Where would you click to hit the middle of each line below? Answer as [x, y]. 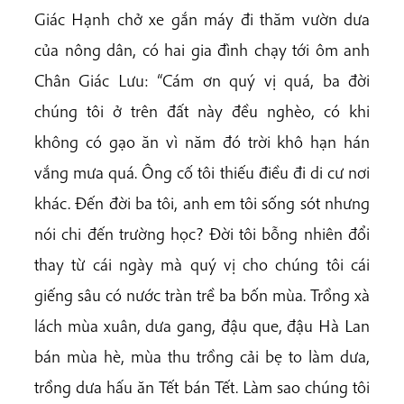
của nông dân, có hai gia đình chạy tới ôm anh [202, 50]
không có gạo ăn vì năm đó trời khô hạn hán [202, 142]
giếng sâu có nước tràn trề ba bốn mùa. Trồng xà [202, 295]
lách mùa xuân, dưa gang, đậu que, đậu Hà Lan [202, 326]
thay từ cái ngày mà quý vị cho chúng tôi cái [202, 264]
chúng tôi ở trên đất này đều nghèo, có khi [202, 111]
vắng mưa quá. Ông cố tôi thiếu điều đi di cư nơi [202, 172]
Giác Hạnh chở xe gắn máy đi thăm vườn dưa [202, 19]
